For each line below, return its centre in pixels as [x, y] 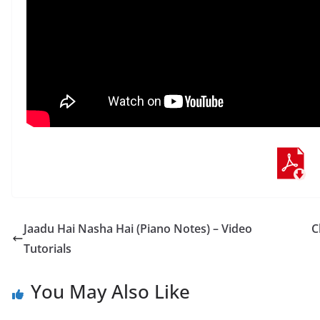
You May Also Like [110, 291]
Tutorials [47, 249]
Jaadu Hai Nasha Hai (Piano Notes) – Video [138, 229]
